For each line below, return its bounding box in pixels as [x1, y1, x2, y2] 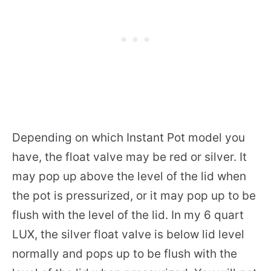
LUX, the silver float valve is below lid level [12, 227, 244, 242]
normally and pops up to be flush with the [12, 247, 237, 261]
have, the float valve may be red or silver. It [12, 150, 247, 165]
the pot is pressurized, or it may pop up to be [12, 189, 256, 203]
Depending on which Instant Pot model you [12, 131, 245, 145]
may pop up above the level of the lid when [12, 169, 246, 184]
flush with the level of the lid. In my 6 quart [12, 208, 244, 223]
